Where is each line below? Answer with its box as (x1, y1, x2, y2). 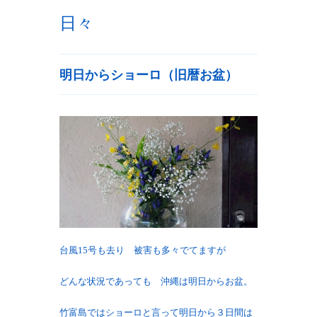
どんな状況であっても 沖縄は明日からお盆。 (59, 275, 253, 287)
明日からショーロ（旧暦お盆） (59, 68, 238, 82)
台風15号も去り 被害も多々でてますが (59, 244, 226, 255)
